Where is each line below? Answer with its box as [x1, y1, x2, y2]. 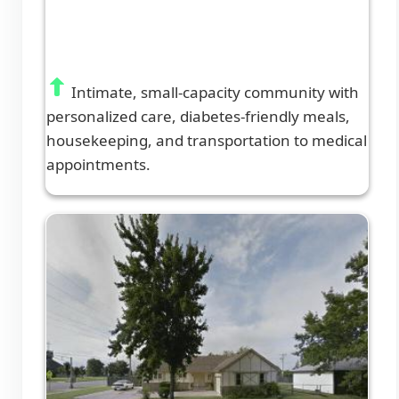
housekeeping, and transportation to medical [46, 130, 367, 151]
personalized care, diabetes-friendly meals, [46, 106, 350, 127]
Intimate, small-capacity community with [68, 82, 359, 103]
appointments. [46, 154, 151, 175]
